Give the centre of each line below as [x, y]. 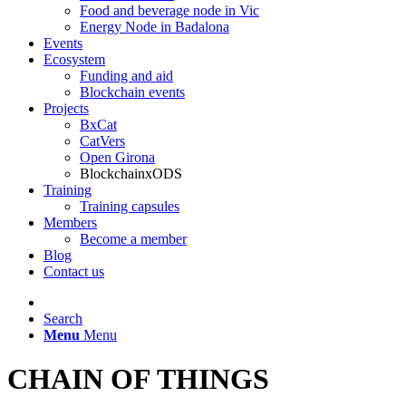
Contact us [74, 271]
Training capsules [130, 206]
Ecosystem [74, 59]
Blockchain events [132, 92]
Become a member [133, 239]
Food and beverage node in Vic [169, 10]
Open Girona [117, 157]
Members [70, 222]
